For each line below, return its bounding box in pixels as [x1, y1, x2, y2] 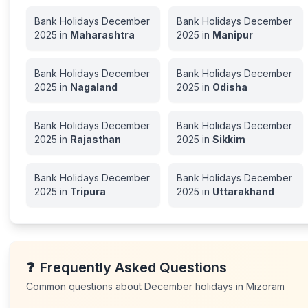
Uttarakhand [212, 186, 275, 197]
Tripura [70, 186, 107, 197]
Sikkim [212, 133, 246, 145]
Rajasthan [70, 133, 122, 145]
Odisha [212, 81, 248, 93]
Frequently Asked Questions [40, 259, 228, 276]
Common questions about [26, 280, 145, 292]
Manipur [212, 29, 254, 41]
